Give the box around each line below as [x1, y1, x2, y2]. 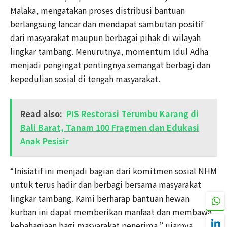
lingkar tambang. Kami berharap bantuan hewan [10, 192, 190, 204]
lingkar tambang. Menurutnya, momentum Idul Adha [10, 45, 208, 57]
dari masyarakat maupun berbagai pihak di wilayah [10, 31, 201, 44]
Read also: [20, 107, 62, 120]
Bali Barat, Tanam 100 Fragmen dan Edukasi [20, 121, 199, 133]
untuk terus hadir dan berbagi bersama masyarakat [10, 178, 201, 191]
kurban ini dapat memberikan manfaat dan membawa [10, 205, 212, 218]
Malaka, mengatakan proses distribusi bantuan [10, 4, 185, 16]
